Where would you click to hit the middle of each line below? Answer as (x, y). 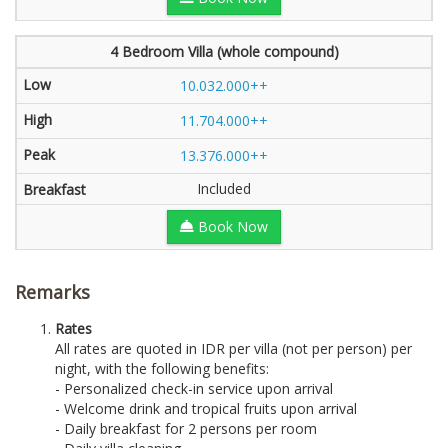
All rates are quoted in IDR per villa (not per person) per (233, 348)
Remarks (52, 292)
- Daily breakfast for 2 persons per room (186, 428)
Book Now (231, 226)
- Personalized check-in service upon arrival (194, 388)
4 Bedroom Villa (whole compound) (224, 51)
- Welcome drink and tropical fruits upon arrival (206, 408)
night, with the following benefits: (162, 368)
